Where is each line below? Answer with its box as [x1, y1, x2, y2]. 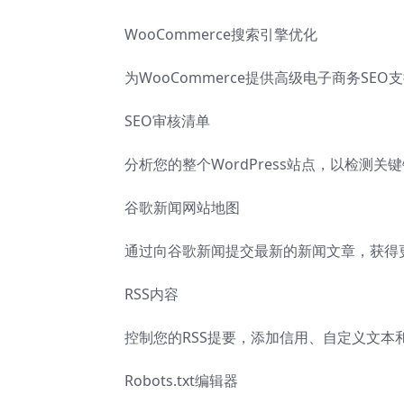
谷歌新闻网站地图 [124, 197, 240, 218]
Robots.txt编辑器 [124, 371, 238, 391]
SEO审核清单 [124, 111, 210, 132]
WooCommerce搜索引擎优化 [124, 24, 317, 45]
